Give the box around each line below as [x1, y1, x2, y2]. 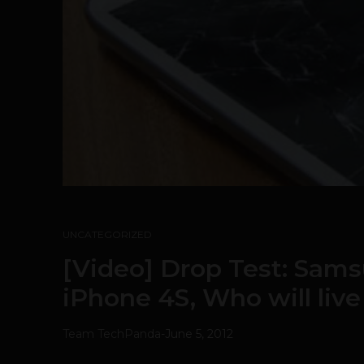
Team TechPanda [63, 327, 161, 341]
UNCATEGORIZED [63, 228, 152, 240]
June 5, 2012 [165, 327, 233, 341]
